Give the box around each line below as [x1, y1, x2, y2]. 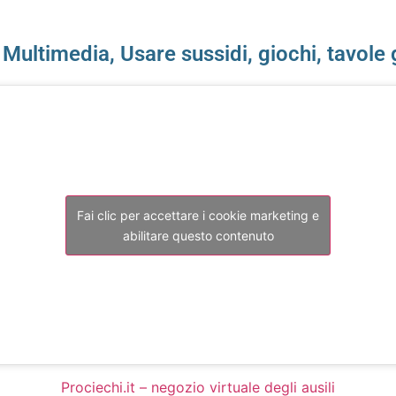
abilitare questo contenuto [122, 227, 274, 243]
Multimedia [3, 42, 110, 66]
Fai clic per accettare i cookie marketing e [77, 207, 319, 223]
